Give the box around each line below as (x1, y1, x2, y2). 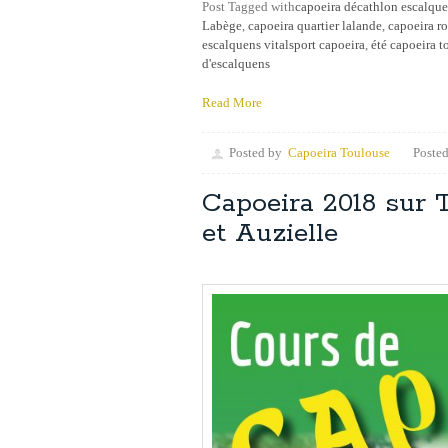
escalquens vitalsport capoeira (202, 37, 365, 53)
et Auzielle (202, 216, 338, 252)
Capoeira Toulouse (288, 145, 390, 161)
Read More (202, 95, 262, 111)
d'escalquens (202, 56, 270, 72)
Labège (202, 18, 242, 34)
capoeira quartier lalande (248, 18, 382, 34)
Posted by (229, 145, 282, 161)
